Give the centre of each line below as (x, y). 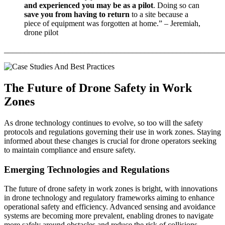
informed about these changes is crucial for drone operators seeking (110, 141)
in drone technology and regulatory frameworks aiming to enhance (109, 198)
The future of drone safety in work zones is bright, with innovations (111, 189)
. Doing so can (176, 6)
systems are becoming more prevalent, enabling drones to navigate (109, 216)
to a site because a (159, 15)
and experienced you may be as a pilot (89, 6)
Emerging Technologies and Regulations (87, 169)
